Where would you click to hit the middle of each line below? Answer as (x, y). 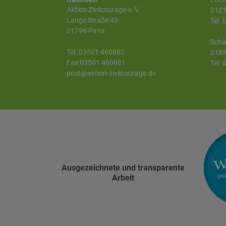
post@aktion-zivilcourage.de (111, 73)
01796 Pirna (86, 31)
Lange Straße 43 (92, 20)
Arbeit (123, 178)
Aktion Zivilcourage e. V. (103, 10)
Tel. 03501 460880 (96, 52)
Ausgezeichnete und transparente (123, 167)
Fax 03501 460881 (96, 62)
